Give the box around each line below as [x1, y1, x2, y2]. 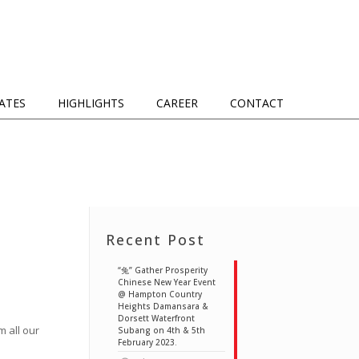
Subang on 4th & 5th [117, 325, 205, 336]
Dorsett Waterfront [117, 313, 195, 324]
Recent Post [105, 230, 205, 249]
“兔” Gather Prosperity [117, 264, 208, 276]
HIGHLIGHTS [57, 95, 124, 111]
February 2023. [117, 337, 177, 348]
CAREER [155, 95, 198, 111]
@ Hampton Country [117, 288, 202, 300]
